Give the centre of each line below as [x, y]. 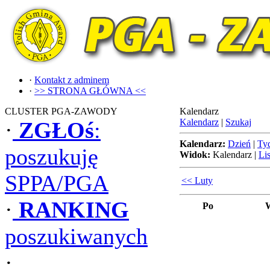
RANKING [74, 210]
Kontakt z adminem [72, 80]
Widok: [195, 155]
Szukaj [238, 122]
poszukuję [52, 157]
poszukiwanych [76, 236]
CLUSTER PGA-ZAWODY [61, 111]
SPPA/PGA [57, 183]
